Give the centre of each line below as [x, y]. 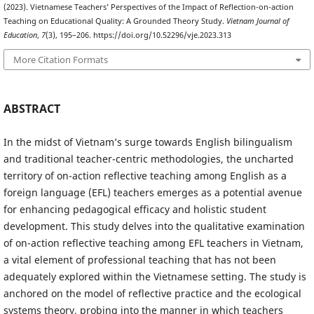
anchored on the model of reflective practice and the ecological [152, 293]
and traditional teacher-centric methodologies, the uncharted [148, 158]
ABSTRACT [32, 109]
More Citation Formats [60, 60]
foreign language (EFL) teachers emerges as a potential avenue [152, 192]
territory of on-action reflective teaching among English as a [145, 175]
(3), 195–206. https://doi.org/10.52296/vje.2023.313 [138, 35]
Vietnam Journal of [258, 21]
